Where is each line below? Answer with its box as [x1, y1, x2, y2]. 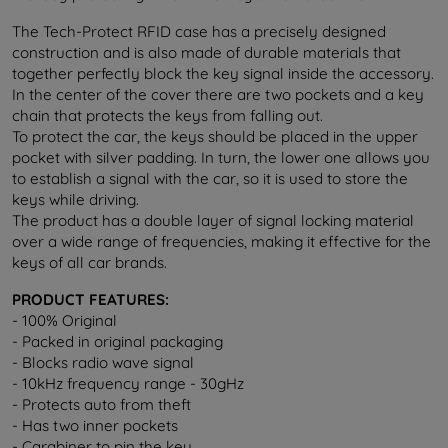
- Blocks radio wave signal [12, 353, 194, 373]
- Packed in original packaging [12, 332, 223, 352]
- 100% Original [12, 311, 117, 331]
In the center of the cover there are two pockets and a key [12, 85, 424, 105]
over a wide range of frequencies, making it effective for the [12, 232, 431, 252]
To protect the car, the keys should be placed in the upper [12, 127, 418, 147]
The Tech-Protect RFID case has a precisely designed [12, 22, 386, 42]
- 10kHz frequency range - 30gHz [12, 374, 244, 394]
